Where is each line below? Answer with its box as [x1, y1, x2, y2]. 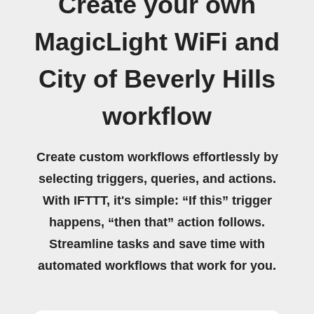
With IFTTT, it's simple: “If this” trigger [42, 193, 272, 207]
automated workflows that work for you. [38, 259, 276, 273]
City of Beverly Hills [39, 65, 275, 93]
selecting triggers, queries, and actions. [38, 172, 276, 186]
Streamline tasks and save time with [49, 237, 265, 251]
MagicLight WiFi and [34, 28, 280, 56]
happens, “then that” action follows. [49, 215, 265, 229]
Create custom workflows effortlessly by [36, 150, 278, 164]
